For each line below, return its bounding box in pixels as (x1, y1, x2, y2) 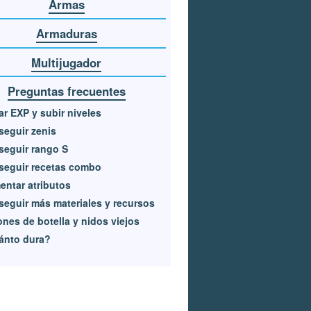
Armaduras (35, 24, 97, 42)
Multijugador (31, 53, 102, 71)
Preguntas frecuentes (7, 83, 126, 100)
